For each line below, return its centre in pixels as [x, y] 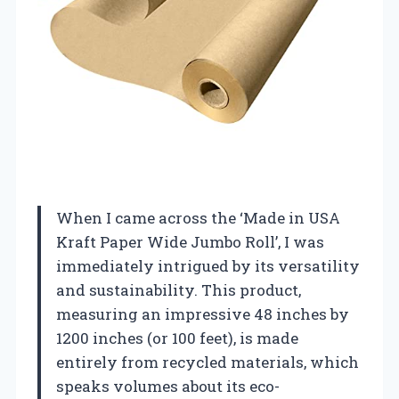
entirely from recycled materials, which [208, 362]
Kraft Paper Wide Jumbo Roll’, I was [190, 242]
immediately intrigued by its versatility [208, 266]
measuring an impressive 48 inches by [203, 314]
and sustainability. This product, [179, 290]
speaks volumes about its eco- [168, 387]
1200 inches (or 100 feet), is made [177, 338]
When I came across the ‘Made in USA [198, 218]
